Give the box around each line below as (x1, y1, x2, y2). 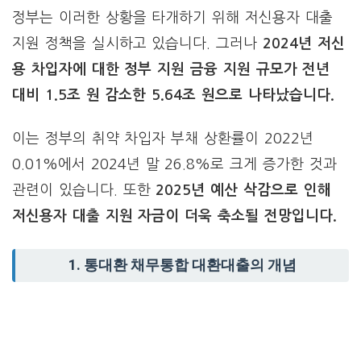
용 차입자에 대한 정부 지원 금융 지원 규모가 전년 (12, 61, 330, 77)
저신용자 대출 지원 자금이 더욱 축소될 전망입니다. (12, 208, 337, 223)
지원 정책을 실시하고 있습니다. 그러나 (12, 35, 263, 51)
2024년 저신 (263, 35, 345, 51)
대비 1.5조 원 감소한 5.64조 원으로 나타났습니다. (12, 87, 334, 102)
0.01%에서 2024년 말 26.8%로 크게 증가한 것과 (12, 156, 337, 172)
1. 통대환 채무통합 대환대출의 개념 (68, 255, 297, 273)
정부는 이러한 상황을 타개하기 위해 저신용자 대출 (12, 10, 333, 25)
